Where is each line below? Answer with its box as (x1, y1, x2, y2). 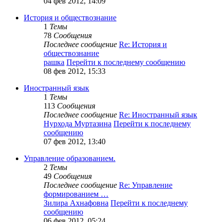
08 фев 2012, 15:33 (44, 67, 106, 76)
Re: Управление (119, 181, 172, 190)
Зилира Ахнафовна (44, 199, 109, 208)
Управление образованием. (24, 154, 115, 163)
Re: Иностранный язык (119, 111, 197, 119)
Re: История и (119, 40, 167, 49)
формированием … (44, 190, 109, 199)
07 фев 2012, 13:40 (44, 137, 106, 146)
